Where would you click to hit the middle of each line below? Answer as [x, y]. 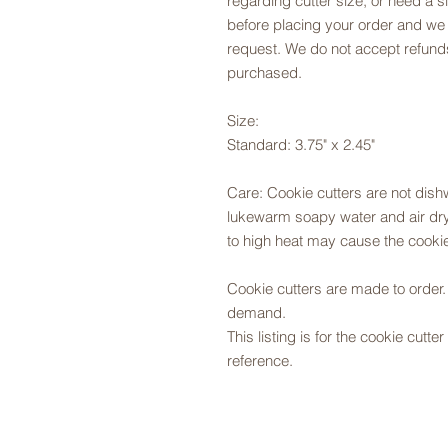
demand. [258, 312]
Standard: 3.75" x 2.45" [301, 144]
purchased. [264, 72]
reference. [260, 360]
